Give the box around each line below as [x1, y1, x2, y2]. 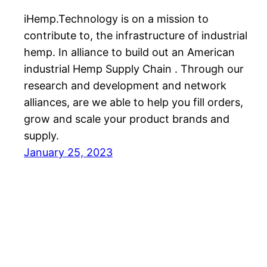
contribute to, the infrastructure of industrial [24, 29, 247, 42]
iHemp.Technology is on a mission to [24, 13, 209, 26]
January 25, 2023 [24, 146, 113, 159]
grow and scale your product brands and [24, 113, 229, 126]
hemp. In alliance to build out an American [24, 46, 235, 59]
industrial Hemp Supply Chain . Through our [24, 63, 244, 76]
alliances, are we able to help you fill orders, [24, 96, 243, 109]
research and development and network [24, 79, 226, 92]
